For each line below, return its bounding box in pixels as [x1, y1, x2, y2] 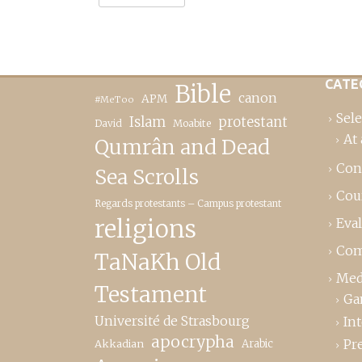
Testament [95, 280, 207, 308]
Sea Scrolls [95, 163, 199, 190]
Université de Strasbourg [95, 312, 250, 329]
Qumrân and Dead [95, 133, 270, 160]
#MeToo [95, 93, 134, 105]
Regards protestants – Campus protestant [95, 196, 281, 209]
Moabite [173, 116, 211, 129]
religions [95, 213, 196, 244]
